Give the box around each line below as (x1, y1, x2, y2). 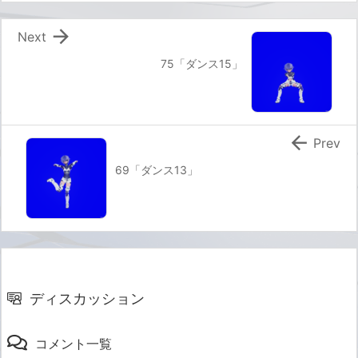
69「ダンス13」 (115, 163, 198, 177)
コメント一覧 (35, 336, 112, 352)
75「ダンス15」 (161, 57, 243, 71)
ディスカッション (30, 290, 145, 308)
